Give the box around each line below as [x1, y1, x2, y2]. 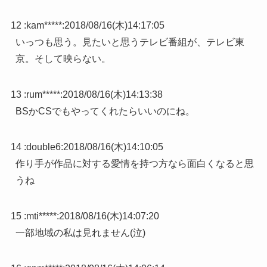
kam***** [26, 20, 62, 31]
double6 [26, 142, 61, 153]
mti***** [26, 211, 57, 222]
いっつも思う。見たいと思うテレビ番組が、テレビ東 [15, 37, 244, 48]
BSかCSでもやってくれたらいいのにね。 [15, 106, 195, 117]
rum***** [26, 89, 60, 100]
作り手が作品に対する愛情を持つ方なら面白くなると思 [15, 159, 254, 169]
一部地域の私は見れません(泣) [15, 228, 145, 238]
